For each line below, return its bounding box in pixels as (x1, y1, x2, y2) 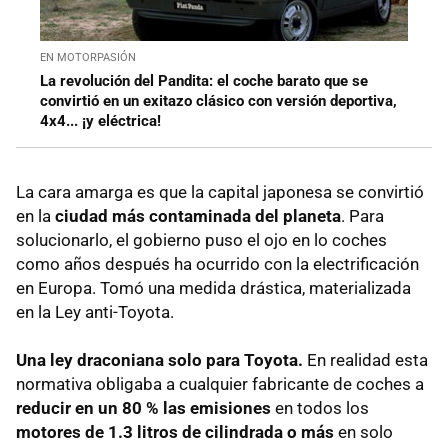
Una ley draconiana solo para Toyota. (16, 350, 307, 371)
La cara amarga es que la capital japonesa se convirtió (16, 182, 424, 203)
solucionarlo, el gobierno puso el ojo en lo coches (16, 230, 387, 251)
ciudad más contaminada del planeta (55, 206, 341, 227)
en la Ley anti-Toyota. (16, 302, 174, 323)
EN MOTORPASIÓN (40, 51, 136, 65)
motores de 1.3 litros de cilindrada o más (16, 422, 334, 443)
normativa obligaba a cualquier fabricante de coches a (16, 374, 424, 395)
